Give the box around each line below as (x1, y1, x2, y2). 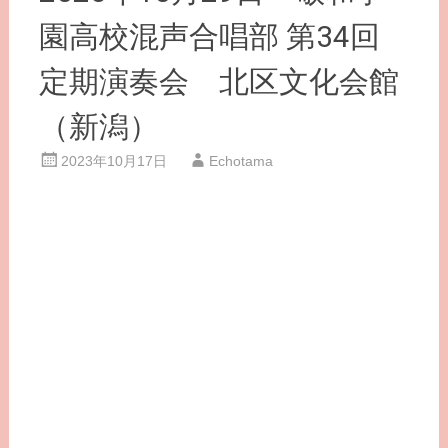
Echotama (208, 153, 273, 169)
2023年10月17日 (60, 153, 167, 169)
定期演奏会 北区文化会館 (38, 64, 399, 99)
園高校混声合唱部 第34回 (38, 19, 380, 54)
